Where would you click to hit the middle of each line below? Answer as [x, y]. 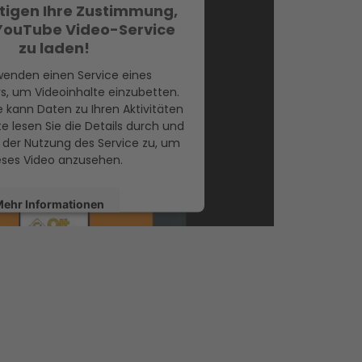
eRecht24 [83, 293]
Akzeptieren [49, 246]
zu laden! [54, 48]
